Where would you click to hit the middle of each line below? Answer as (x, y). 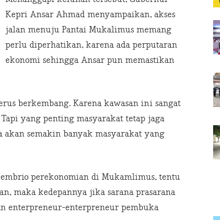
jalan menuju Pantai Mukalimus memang (88, 30)
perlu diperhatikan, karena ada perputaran (91, 45)
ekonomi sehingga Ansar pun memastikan (90, 60)
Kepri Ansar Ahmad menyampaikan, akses (90, 15)
